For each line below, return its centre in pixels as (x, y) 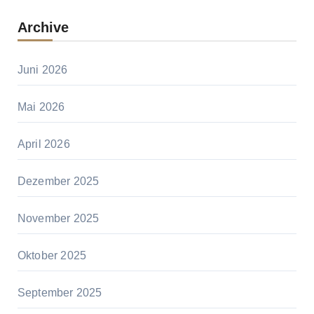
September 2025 (60, 292)
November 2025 (58, 218)
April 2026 (43, 144)
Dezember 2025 (58, 181)
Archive (43, 27)
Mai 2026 (41, 107)
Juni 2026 (42, 69)
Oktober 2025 (52, 255)
